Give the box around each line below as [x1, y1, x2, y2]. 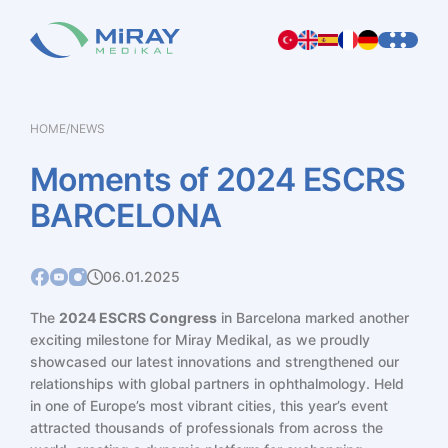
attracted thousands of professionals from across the [30, 419, 383, 436]
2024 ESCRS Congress [59, 309, 217, 326]
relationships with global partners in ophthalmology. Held [30, 375, 404, 392]
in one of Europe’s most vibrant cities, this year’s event [30, 397, 388, 414]
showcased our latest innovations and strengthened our [30, 353, 399, 370]
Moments [30, 160, 172, 199]
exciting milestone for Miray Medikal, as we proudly [30, 331, 370, 348]
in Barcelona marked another [217, 309, 409, 326]
